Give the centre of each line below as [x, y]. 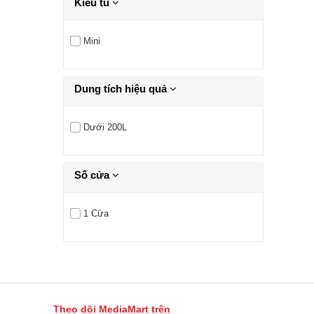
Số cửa [93, 175]
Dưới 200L [105, 127]
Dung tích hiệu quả [122, 88]
